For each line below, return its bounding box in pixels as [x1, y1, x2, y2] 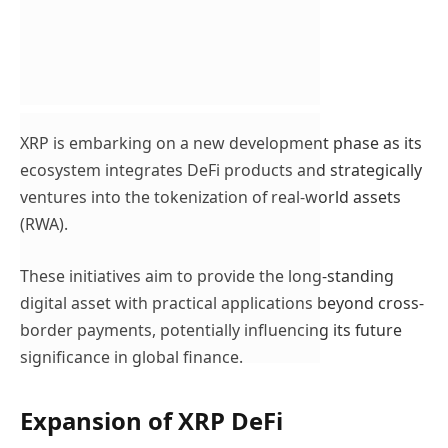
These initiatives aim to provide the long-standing [20, 264, 394, 287]
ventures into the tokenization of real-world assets [20, 186, 401, 209]
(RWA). [20, 213, 68, 236]
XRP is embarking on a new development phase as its [20, 132, 422, 155]
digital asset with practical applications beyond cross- [20, 291, 424, 314]
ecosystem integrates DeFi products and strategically [20, 159, 422, 182]
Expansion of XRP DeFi [20, 403, 283, 437]
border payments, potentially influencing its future [20, 318, 402, 341]
